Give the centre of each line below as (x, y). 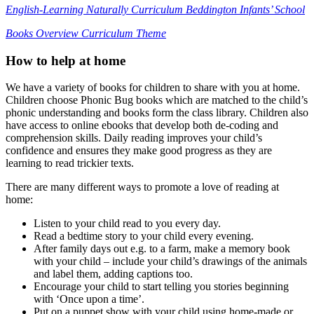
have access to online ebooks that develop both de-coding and (142, 125)
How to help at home (66, 60)
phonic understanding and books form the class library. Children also (157, 113)
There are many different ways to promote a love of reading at (142, 187)
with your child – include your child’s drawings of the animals (170, 261)
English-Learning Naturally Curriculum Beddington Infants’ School (155, 10)
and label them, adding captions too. (113, 274)
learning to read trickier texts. (70, 163)
